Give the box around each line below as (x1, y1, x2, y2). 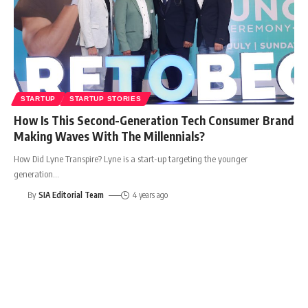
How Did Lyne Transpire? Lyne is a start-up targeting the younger (14, 153, 247, 165)
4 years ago (132, 190, 168, 201)
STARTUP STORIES (69, 95, 142, 103)
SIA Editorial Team (38, 190, 104, 201)
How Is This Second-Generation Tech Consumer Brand (14, 113, 294, 129)
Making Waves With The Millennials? (14, 129, 205, 144)
